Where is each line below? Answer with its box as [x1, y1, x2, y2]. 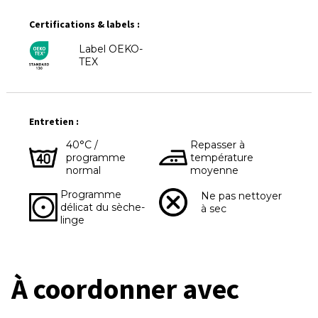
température [190, 151, 253, 164]
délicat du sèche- [60, 201, 145, 214]
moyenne [190, 164, 238, 177]
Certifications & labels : [29, 18, 140, 31]
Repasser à [190, 138, 245, 151]
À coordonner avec [11, 271, 239, 307]
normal [65, 164, 101, 177]
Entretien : [29, 115, 79, 128]
